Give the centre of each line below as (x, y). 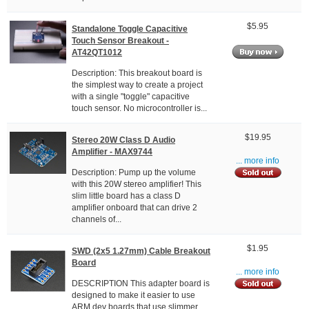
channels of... (97, 220)
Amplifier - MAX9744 (112, 151)
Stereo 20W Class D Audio (123, 140)
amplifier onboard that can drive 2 (134, 208)
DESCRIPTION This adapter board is (141, 284)
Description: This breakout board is (137, 73)
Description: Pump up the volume (134, 173)
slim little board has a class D (126, 196)
